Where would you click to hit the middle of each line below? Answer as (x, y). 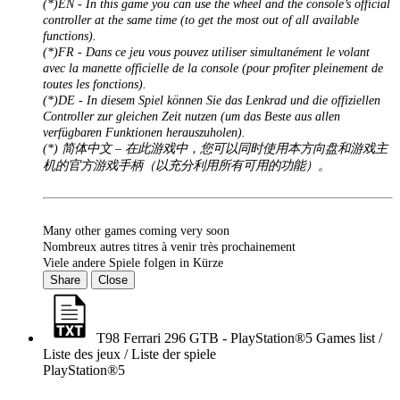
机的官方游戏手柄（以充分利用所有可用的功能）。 (187, 166)
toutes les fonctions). (95, 84)
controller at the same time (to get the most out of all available (201, 20)
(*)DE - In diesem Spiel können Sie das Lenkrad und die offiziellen (212, 100)
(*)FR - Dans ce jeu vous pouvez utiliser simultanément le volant (206, 52)
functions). (70, 36)
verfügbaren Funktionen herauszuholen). (144, 133)
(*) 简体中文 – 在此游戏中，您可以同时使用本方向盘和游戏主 (215, 149)
